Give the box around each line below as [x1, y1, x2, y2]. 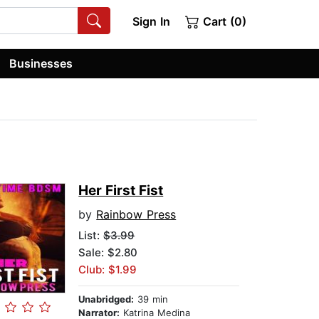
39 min [134, 293, 169, 305]
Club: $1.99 [78, 263, 137, 277]
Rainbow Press [96, 207, 177, 222]
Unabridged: [78, 293, 135, 305]
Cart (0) [199, 14, 246, 28]
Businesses [9, 56, 73, 70]
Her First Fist [78, 182, 164, 199]
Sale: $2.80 [78, 246, 138, 260]
